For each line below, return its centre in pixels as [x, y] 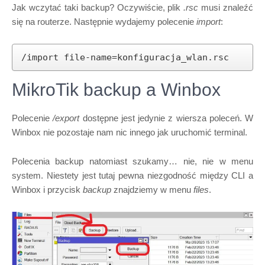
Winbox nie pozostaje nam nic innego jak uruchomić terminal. [130, 132]
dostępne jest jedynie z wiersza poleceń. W [166, 118]
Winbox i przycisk [47, 190]
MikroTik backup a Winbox [116, 90]
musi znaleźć [226, 7]
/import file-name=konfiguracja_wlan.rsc [125, 57]
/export [66, 118]
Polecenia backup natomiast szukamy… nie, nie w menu [132, 161]
